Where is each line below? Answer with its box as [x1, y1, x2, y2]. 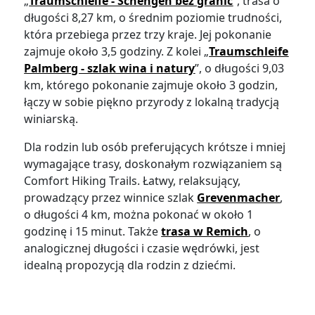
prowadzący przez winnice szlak [24, 190, 198, 206]
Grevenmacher [197, 190, 281, 206]
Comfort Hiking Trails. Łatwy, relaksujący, [24, 173, 241, 189]
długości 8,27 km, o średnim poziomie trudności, [24, 10, 283, 26]
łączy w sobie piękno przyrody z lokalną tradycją [24, 94, 280, 110]
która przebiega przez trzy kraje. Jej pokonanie [24, 27, 272, 43]
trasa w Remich [161, 224, 249, 240]
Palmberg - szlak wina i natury [24, 60, 195, 77]
